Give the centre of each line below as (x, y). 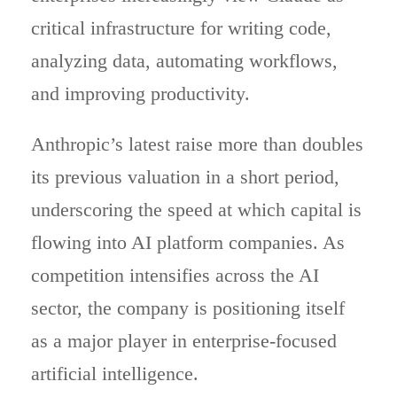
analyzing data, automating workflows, (184, 60)
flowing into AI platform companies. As (188, 242)
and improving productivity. (140, 93)
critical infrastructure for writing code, (181, 27)
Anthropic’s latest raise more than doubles (197, 144)
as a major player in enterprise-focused (184, 340)
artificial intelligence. (115, 373)
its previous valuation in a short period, (185, 176)
